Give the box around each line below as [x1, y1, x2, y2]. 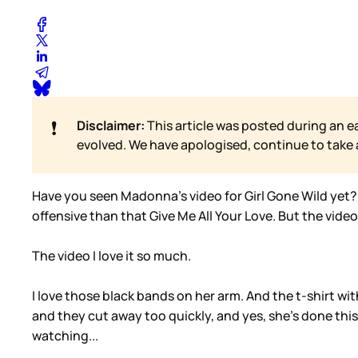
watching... [32, 327, 98, 345]
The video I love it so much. [32, 247, 191, 265]
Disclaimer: [77, 117, 145, 135]
